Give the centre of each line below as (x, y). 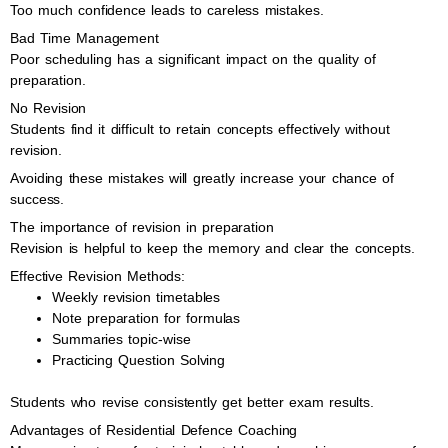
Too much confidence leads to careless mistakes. (167, 10)
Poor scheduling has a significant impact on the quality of (193, 59)
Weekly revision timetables (136, 297)
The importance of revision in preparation (142, 227)
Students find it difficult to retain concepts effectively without (200, 129)
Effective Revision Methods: (98, 276)
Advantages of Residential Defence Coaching (154, 430)
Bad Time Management (84, 38)
